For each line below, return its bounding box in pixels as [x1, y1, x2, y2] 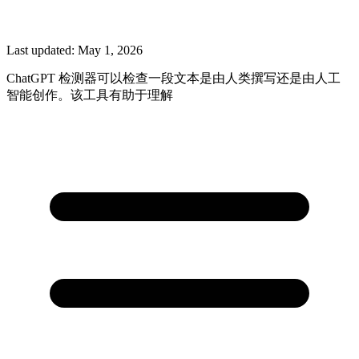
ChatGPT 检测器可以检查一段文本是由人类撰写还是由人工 [6, 71, 341, 85]
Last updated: [6, 42, 78, 57]
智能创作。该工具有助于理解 [6, 87, 173, 102]
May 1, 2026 [78, 42, 143, 57]
